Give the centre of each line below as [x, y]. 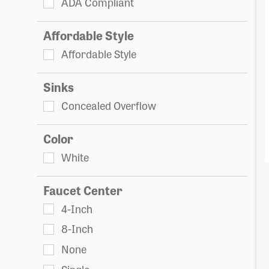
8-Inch [77, 228]
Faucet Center [83, 190]
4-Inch [77, 208]
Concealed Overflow [109, 105]
